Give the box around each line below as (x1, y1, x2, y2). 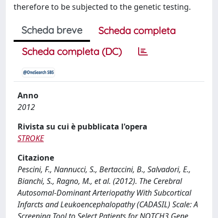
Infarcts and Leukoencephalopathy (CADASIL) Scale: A (18, 199, 198, 210)
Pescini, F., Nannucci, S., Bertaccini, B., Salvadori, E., (18, 164, 191, 175)
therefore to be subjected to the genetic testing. (14, 1, 191, 12)
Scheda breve (21, 24, 82, 36)
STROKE (18, 133, 44, 144)
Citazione (18, 152, 54, 163)
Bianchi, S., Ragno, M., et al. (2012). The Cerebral (18, 176, 182, 186)
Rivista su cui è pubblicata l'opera (18, 121, 147, 132)
